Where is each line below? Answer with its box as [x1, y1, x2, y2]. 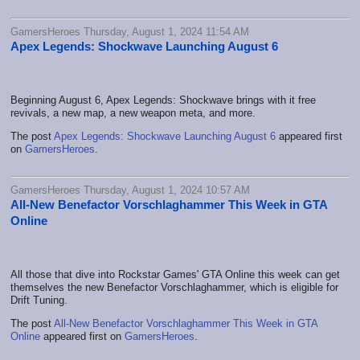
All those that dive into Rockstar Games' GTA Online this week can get [10, 268, 340, 280]
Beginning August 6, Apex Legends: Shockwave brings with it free [10, 93, 316, 106]
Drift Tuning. [10, 293, 67, 306]
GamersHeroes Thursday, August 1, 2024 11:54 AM [10, 25, 249, 38]
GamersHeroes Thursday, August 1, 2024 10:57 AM [10, 183, 250, 196]
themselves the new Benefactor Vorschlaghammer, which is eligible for [10, 280, 338, 293]
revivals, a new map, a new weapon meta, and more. [10, 106, 256, 119]
